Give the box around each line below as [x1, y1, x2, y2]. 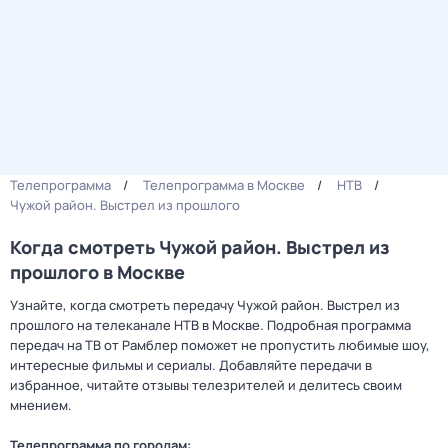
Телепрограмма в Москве [143, 176, 305, 194]
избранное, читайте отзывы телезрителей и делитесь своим [10, 376, 402, 394]
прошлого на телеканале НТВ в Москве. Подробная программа [10, 316, 411, 334]
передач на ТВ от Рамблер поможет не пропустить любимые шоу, [10, 336, 430, 354]
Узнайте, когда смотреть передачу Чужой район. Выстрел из [10, 296, 400, 314]
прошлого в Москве [10, 260, 185, 284]
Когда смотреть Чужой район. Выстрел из [10, 235, 389, 259]
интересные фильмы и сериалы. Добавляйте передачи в [10, 356, 372, 374]
